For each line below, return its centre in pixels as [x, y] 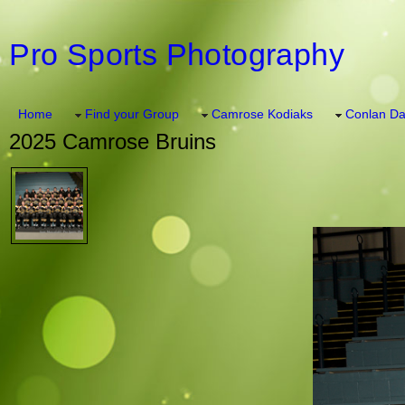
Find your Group [132, 114]
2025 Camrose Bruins [113, 141]
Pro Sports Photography [177, 54]
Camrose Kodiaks [262, 114]
